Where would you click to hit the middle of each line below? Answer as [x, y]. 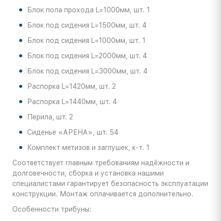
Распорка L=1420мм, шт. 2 [72, 87]
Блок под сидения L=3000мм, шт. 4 [87, 71]
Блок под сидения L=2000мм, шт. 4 [87, 56]
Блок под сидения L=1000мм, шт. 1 [86, 41]
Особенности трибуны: [52, 209]
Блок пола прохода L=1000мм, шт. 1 [89, 10]
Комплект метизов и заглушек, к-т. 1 [88, 148]
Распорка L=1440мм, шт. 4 [72, 102]
